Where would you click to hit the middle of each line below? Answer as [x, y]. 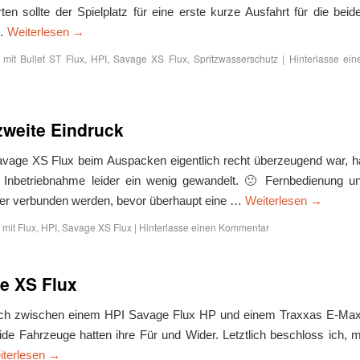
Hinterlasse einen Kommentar [204, 227]
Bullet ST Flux [52, 58]
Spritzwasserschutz [236, 58]
